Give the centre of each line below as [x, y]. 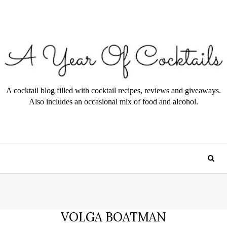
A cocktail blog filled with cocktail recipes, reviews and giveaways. [113, 90]
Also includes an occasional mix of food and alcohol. [113, 101]
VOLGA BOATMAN [113, 217]
